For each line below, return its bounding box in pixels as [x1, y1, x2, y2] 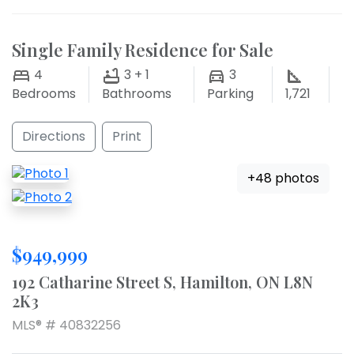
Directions [22, 127, 85, 145]
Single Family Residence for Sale [12, 38, 273, 61]
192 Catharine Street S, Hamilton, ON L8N [12, 271, 313, 293]
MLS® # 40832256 [12, 316, 121, 335]
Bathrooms [102, 85, 172, 103]
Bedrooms [12, 85, 76, 103]
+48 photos [247, 169, 319, 188]
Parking [207, 85, 254, 103]
